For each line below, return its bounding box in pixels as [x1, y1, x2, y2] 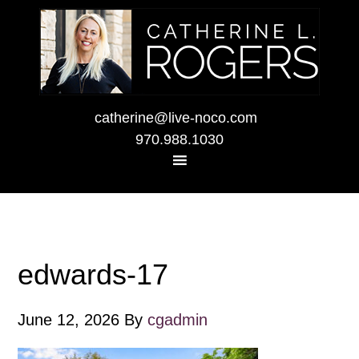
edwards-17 [18, 258, 169, 291]
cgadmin [147, 311, 208, 329]
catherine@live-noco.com [94, 110, 257, 126]
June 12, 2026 [18, 311, 120, 329]
